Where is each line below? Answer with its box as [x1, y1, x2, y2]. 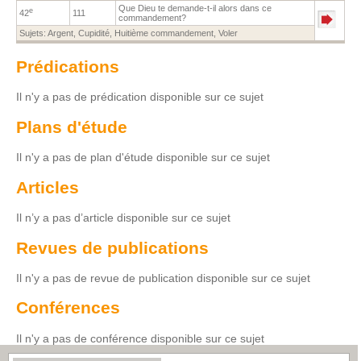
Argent [48, 27, 73, 38]
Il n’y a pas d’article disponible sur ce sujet [16, 211, 230, 225]
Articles [16, 177, 79, 197]
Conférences [16, 298, 120, 317]
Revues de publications [16, 238, 209, 257]
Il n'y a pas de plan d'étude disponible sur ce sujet [16, 151, 270, 164]
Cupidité [78, 27, 110, 38]
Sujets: [19, 27, 48, 38]
